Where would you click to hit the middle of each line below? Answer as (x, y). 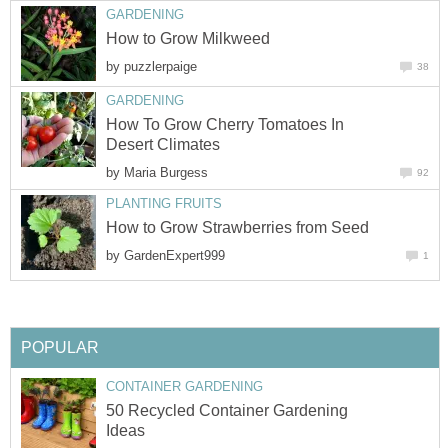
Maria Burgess (166, 172)
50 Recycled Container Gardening (227, 411)
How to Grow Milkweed (188, 38)
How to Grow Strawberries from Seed (237, 228)
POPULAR (60, 347)
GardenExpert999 (174, 256)
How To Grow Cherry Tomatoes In (225, 124)
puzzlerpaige (160, 66)
